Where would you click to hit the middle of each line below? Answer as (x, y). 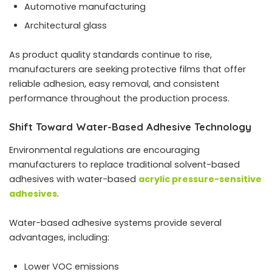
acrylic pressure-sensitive (200, 179)
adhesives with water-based (74, 179)
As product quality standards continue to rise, (110, 55)
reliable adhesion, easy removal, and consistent (114, 84)
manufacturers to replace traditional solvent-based (124, 164)
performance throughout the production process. (119, 99)
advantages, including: (59, 237)
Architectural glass (66, 26)
